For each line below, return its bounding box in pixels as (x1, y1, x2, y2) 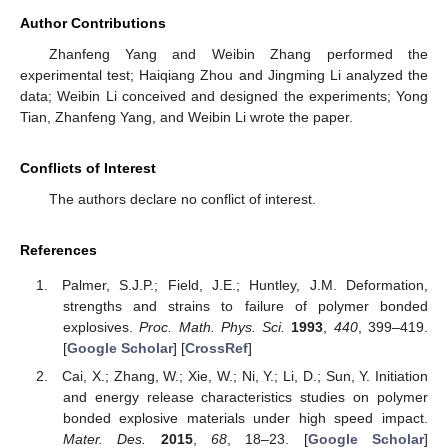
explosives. (62, 318, 140, 335)
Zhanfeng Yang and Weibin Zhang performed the (48, 45, 428, 62)
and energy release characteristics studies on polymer (62, 388, 428, 405)
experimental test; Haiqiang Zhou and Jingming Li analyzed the (20, 66, 428, 83)
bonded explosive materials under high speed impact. (62, 409, 428, 426)
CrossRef (184, 339, 248, 356)
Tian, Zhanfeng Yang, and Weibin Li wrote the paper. (20, 108, 353, 125)
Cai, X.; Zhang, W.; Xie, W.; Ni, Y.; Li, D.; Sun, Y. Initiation (62, 367, 428, 384)
